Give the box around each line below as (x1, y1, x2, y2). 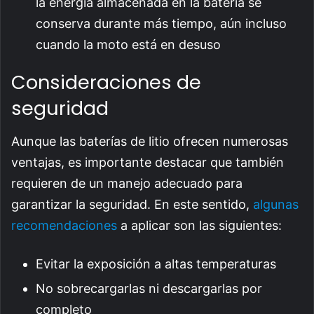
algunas (253, 196, 299, 212)
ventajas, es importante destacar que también (11, 154, 284, 170)
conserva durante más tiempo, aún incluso (36, 16, 287, 32)
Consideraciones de (11, 69, 201, 96)
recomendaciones (11, 217, 117, 233)
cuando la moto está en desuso (36, 37, 221, 53)
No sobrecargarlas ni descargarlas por (36, 280, 262, 296)
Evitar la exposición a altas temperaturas (36, 256, 276, 271)
